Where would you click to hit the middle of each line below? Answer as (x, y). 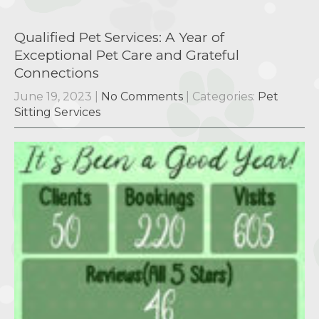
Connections (57, 73)
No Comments (142, 96)
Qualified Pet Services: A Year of (119, 37)
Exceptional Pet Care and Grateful (127, 55)
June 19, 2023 (53, 96)
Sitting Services (57, 112)
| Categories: (222, 96)
